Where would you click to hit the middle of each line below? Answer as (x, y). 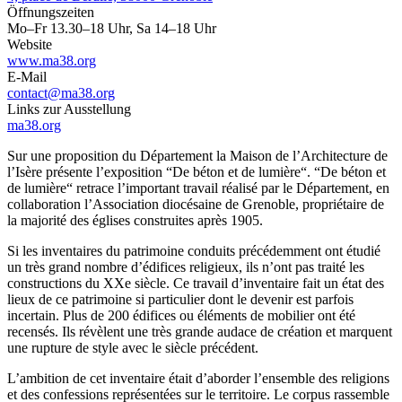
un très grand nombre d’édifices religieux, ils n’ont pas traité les (186, 267)
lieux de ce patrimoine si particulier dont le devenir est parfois (180, 300)
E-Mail (27, 77)
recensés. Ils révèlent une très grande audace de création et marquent (200, 332)
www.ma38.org (52, 61)
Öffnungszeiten (51, 13)
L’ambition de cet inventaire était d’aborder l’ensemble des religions (198, 379)
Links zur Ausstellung (69, 109)
